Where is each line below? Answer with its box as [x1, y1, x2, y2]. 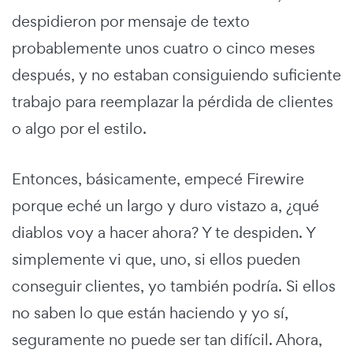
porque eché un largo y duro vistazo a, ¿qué [12, 195, 319, 217]
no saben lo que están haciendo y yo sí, [12, 303, 288, 324]
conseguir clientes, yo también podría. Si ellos [12, 276, 336, 297]
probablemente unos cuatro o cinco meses [12, 38, 315, 59]
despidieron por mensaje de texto [12, 11, 250, 32]
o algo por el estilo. [12, 118, 147, 139]
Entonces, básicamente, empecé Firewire [12, 169, 304, 190]
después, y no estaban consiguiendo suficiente [12, 65, 341, 86]
